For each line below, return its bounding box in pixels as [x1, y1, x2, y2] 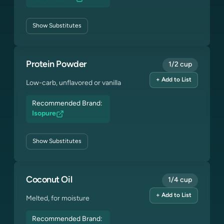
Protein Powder [26, 60, 87, 69]
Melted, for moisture [26, 195, 89, 202]
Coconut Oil [26, 175, 72, 185]
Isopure [32, 110, 56, 117]
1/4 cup [168, 176, 192, 184]
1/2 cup [168, 61, 192, 68]
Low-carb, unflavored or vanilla [26, 79, 121, 87]
